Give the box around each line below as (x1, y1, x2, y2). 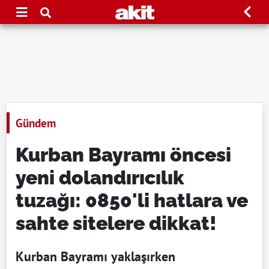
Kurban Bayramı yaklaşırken (16, 248, 175, 265)
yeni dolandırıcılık (16, 166, 184, 189)
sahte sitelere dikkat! (16, 212, 217, 234)
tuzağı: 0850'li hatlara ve (16, 189, 248, 211)
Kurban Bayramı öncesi (16, 144, 231, 166)
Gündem (16, 115, 56, 130)
